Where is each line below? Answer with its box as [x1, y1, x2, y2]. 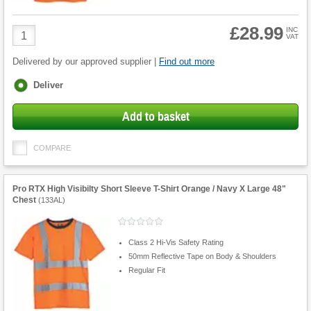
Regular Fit [128, 265, 165, 274]
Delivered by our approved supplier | [12, 56, 159, 67]
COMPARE [33, 144, 71, 153]
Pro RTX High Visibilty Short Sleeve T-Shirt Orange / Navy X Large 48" [12, 184, 286, 194]
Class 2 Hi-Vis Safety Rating [128, 237, 224, 246]
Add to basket [121, 109, 190, 125]
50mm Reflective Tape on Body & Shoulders [128, 251, 276, 260]
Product [12, 24, 50, 37]
